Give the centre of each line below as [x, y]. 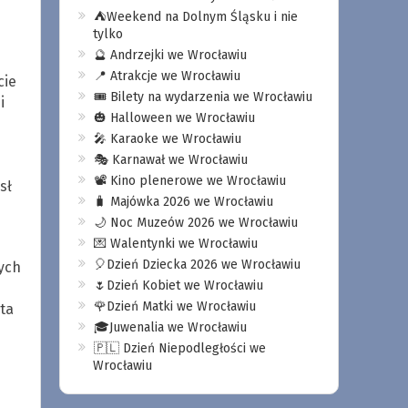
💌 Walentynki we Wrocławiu [175, 244]
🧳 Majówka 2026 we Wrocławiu [183, 202]
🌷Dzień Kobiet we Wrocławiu [178, 286]
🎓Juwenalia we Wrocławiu [170, 327]
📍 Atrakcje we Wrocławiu [167, 76]
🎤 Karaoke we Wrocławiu [167, 139]
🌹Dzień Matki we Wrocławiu [174, 306]
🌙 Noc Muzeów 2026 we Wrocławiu [195, 223]
